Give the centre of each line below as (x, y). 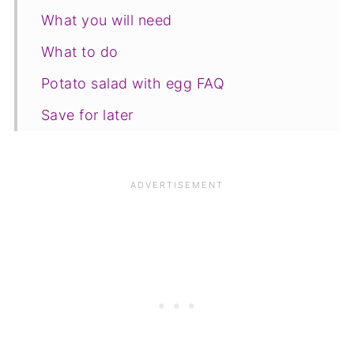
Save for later (87, 115)
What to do (79, 51)
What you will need (106, 20)
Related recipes (94, 146)
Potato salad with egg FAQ (133, 83)
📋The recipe (85, 178)
